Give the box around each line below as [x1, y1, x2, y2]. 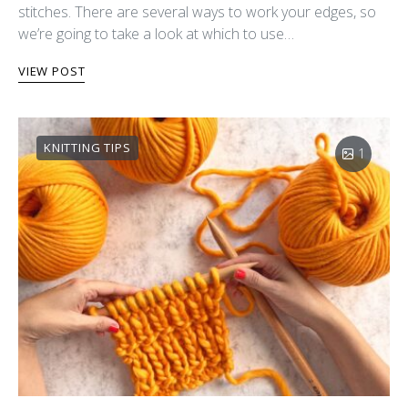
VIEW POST [18, 62, 86, 79]
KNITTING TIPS [44, 138, 131, 156]
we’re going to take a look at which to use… [18, 23, 294, 44]
